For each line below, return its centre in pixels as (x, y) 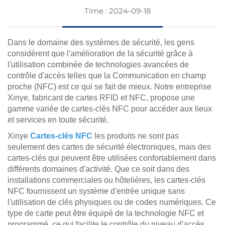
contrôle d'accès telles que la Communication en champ (107, 76)
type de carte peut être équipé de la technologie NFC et (106, 213)
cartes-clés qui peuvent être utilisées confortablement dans (112, 158)
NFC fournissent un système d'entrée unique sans (96, 191)
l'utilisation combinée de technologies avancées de (98, 65)
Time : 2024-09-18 (118, 11)
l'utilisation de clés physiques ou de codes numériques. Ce (112, 202)
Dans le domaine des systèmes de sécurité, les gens (101, 42)
